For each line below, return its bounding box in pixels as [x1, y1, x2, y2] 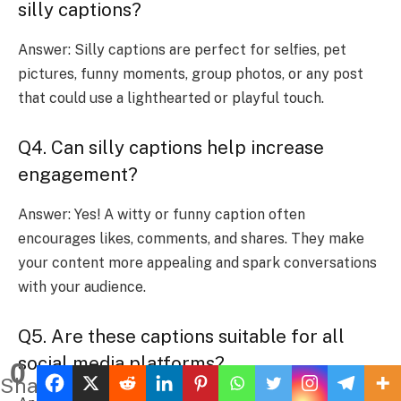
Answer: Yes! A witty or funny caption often [18, 205, 305, 223]
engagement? [18, 164, 138, 186]
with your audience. [18, 277, 146, 295]
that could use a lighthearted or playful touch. [18, 89, 324, 107]
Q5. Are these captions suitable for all [18, 326, 345, 348]
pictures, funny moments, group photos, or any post [18, 64, 363, 82]
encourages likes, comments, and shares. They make [18, 229, 364, 247]
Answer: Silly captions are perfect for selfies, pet [18, 40, 346, 58]
